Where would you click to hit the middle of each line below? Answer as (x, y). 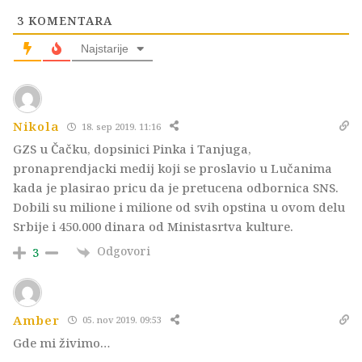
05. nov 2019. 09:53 (120, 320)
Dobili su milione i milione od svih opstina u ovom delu (179, 207)
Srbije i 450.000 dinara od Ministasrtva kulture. (153, 227)
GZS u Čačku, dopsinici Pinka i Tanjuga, (132, 149)
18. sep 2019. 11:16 (120, 126)
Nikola (36, 126)
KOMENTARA (68, 21)
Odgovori (124, 251)
